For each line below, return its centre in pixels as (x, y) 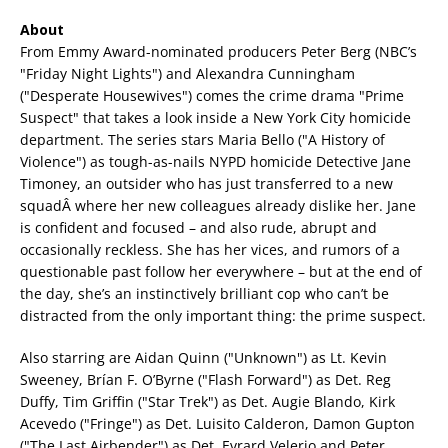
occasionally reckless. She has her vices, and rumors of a (210, 250)
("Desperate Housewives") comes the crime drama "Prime (212, 96)
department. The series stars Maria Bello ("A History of (202, 140)
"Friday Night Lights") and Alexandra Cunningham (187, 74)
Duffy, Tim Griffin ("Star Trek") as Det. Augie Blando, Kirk (207, 402)
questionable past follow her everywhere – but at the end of (221, 272)
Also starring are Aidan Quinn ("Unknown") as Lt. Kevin (203, 358)
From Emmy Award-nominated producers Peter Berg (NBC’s (218, 52)
